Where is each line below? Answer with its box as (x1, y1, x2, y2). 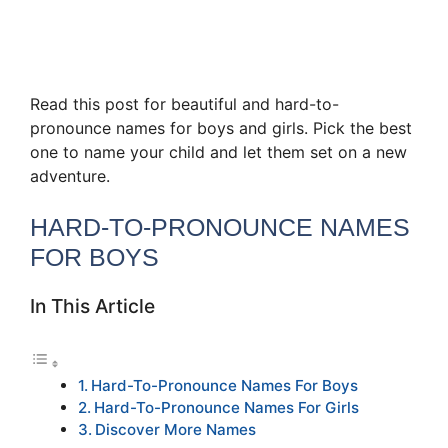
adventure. (30, 166, 110, 187)
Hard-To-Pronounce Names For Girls (94, 398, 360, 418)
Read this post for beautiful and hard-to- (30, 94, 339, 115)
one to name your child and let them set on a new (30, 142, 407, 163)
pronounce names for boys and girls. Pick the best (30, 118, 412, 139)
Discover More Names (95, 420, 257, 440)
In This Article (30, 294, 155, 319)
